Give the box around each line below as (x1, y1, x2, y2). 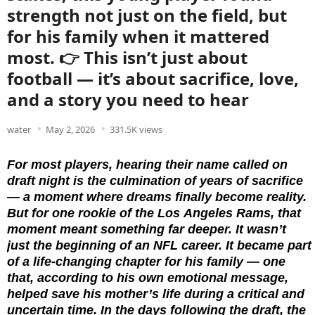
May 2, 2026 (46, 123, 95, 136)
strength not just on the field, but (7, 4, 287, 27)
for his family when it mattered (7, 25, 269, 48)
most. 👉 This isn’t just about (7, 46, 247, 69)
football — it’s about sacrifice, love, (7, 67, 299, 90)
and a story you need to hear (7, 88, 249, 111)
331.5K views (110, 123, 162, 136)
